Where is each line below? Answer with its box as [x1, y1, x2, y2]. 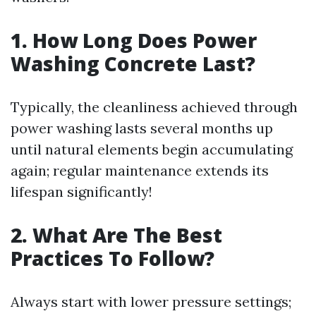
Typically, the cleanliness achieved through [11, 98, 298, 116]
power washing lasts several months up [11, 119, 273, 137]
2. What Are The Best [11, 221, 222, 248]
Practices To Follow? [11, 245, 214, 272]
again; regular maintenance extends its [11, 162, 269, 179]
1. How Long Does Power [11, 27, 257, 54]
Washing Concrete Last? [11, 50, 255, 77]
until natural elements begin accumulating [11, 140, 293, 158]
